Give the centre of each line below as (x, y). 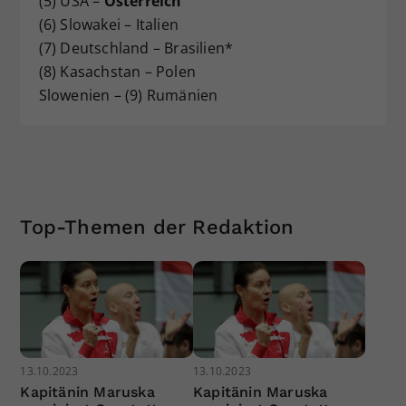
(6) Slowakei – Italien (108, 24)
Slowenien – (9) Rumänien (128, 95)
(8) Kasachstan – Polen (117, 71)
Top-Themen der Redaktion (157, 227)
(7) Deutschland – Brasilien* (136, 48)
